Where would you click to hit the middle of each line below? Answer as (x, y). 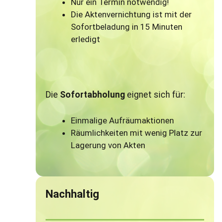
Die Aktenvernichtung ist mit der (132, 15)
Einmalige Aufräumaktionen (123, 120)
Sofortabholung (93, 95)
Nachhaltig (73, 194)
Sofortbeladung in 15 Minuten (127, 27)
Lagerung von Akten (108, 145)
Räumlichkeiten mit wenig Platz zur (137, 133)
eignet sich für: (155, 95)
